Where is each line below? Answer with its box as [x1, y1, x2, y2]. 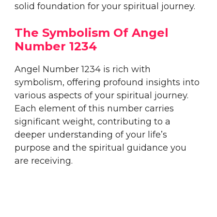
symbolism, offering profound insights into [15, 77, 200, 88]
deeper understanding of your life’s [15, 129, 167, 140]
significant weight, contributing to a [15, 116, 170, 127]
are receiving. [15, 155, 73, 166]
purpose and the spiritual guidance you [15, 142, 186, 153]
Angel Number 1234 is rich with [15, 63, 151, 75]
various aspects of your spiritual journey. [15, 90, 188, 101]
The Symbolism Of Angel [15, 25, 169, 40]
